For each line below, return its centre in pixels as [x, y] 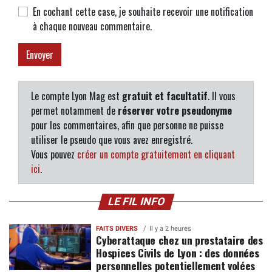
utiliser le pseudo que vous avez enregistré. [112, 139]
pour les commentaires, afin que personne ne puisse [127, 125]
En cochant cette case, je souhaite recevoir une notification [143, 11]
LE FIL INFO [136, 201]
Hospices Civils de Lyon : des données [178, 252]
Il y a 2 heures [171, 228]
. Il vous [222, 96]
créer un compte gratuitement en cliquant [156, 154]
